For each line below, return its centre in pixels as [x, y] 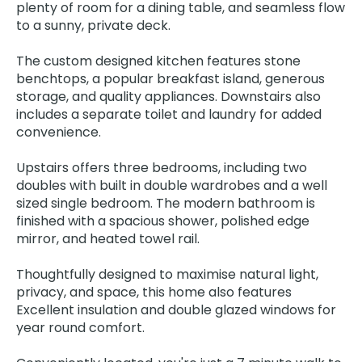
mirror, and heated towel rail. [108, 239]
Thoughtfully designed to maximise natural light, [167, 274]
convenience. [59, 132]
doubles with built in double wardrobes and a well [172, 185]
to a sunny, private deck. [93, 25]
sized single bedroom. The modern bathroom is [166, 203]
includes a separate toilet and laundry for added [169, 114]
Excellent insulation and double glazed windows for [176, 310]
